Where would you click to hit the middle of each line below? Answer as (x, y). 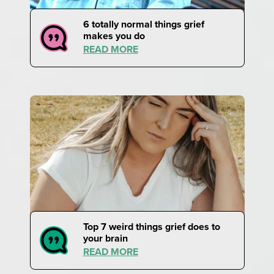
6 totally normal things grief (143, 24)
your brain (105, 238)
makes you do (114, 35)
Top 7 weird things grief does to (151, 226)
